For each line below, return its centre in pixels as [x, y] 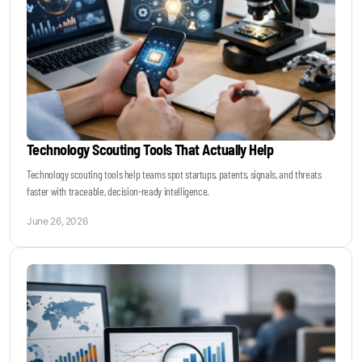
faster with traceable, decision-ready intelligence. [118, 192]
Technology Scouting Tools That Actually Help [150, 150]
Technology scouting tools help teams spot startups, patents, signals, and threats [174, 175]
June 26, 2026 [57, 221]
